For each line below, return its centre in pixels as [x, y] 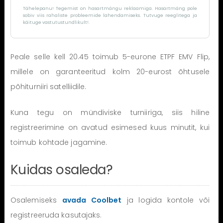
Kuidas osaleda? [61, 169]
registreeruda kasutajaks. [56, 215]
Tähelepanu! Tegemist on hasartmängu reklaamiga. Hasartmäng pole [110, 8]
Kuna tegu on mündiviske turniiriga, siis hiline [110, 112]
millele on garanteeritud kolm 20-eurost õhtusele [110, 71]
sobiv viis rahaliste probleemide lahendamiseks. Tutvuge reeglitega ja [110, 15]
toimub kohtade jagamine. [59, 142]
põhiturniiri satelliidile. [48, 86]
